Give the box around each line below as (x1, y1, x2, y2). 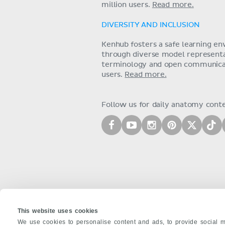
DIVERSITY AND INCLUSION (101, 22, 200, 29)
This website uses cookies (17, 207, 98, 214)
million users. (101, 2, 152, 9)
